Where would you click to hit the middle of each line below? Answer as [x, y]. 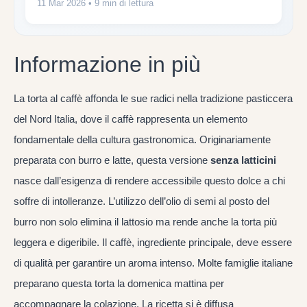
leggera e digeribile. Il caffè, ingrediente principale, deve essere [153, 242]
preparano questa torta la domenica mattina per [119, 283]
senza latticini [243, 160]
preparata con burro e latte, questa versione [112, 160]
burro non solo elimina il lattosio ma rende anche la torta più [145, 221]
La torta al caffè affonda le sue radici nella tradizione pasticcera [153, 98]
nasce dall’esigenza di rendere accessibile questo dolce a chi [149, 180]
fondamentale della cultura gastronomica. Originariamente [142, 139]
